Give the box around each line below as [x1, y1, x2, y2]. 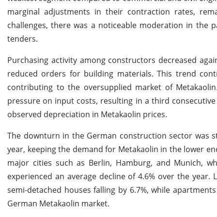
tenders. [7, 33, 38, 44]
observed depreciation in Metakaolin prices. [7, 108, 167, 120]
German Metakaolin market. [7, 198, 109, 209]
